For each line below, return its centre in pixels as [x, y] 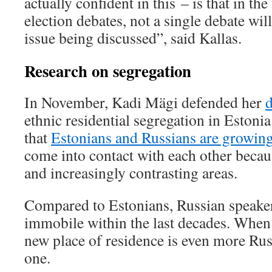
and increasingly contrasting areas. [131, 172]
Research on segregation [108, 71]
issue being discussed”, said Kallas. [133, 38]
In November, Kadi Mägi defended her [145, 102]
